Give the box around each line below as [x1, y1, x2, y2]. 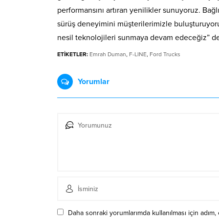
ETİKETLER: [57, 51, 88, 58]
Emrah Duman [89, 51, 126, 58]
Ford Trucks [150, 51, 180, 58]
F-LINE [129, 51, 147, 58]
